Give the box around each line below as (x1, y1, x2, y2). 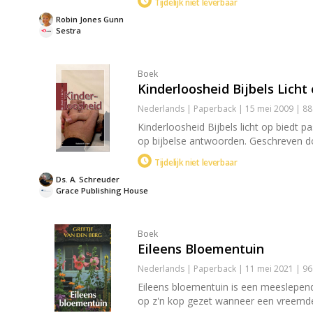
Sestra (56, 25, 81, 36)
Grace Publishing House (56, 185, 148, 196)
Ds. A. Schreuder (56, 174, 119, 184)
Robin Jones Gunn (56, 14, 124, 24)
